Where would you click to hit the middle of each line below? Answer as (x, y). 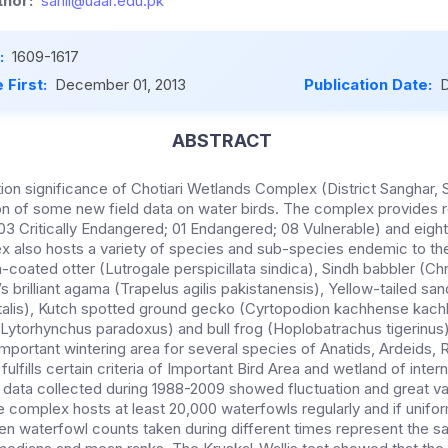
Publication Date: (370, 85)
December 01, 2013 (120, 85)
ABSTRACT (221, 141)
